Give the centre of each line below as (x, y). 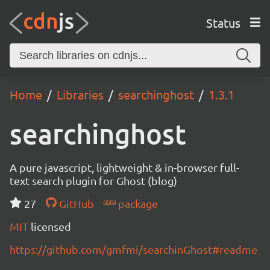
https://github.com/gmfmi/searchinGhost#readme (133, 249)
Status (223, 22)
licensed (51, 226)
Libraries (80, 94)
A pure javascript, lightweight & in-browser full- (124, 167)
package (137, 203)
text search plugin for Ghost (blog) (93, 181)
